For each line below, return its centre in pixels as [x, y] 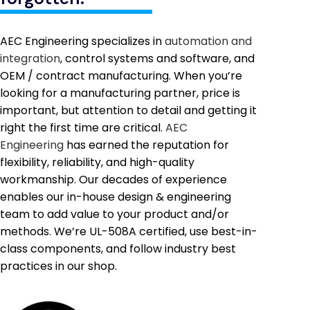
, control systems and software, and [157, 58]
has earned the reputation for [146, 145]
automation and [208, 41]
